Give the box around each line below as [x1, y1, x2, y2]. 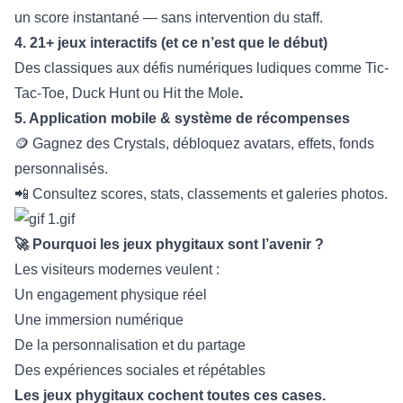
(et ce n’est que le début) [157, 35, 327, 51]
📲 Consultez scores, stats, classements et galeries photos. [14, 186, 388, 202]
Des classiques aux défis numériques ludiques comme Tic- [14, 60, 389, 76]
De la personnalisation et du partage [14, 337, 246, 354]
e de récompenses [224, 111, 350, 127]
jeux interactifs [58, 35, 157, 51]
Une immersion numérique [14, 312, 184, 328]
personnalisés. [14, 161, 108, 177]
